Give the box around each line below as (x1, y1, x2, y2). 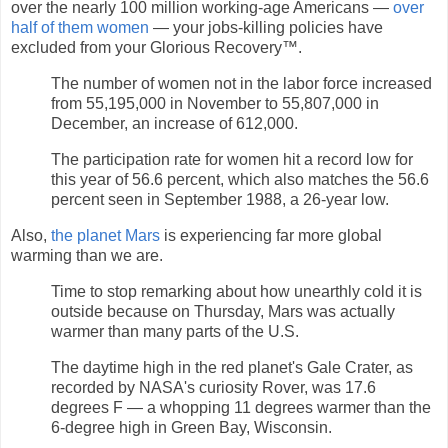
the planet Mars (51, 226, 160, 244)
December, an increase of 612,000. (51, 115, 298, 133)
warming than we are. (11, 246, 163, 264)
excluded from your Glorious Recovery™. (11, 39, 302, 57)
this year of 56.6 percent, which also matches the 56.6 (51, 171, 429, 189)
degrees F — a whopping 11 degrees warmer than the (51, 398, 431, 416)
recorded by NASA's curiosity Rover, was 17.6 (51, 378, 376, 396)
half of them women (11, 19, 149, 37)
